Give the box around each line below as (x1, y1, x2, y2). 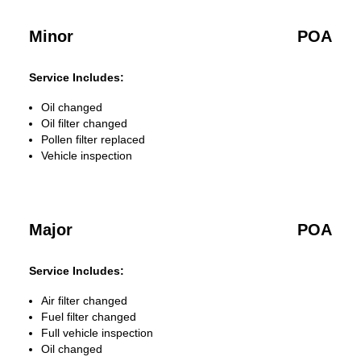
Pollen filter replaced (41, 133, 145, 146)
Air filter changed (41, 294, 127, 307)
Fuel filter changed (41, 310, 136, 323)
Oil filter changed (41, 117, 127, 130)
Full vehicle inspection (41, 326, 153, 339)
